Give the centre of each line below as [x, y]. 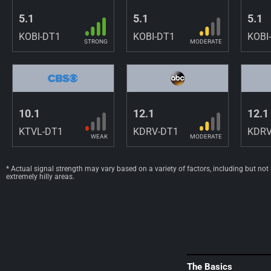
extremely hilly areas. [40, 176]
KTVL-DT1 [41, 131]
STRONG [96, 41]
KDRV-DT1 [156, 131]
